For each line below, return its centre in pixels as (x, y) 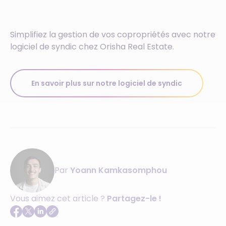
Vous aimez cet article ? (59, 199)
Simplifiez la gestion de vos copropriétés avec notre (113, 35)
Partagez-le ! (134, 199)
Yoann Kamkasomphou (119, 171)
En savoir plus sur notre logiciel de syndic (107, 83)
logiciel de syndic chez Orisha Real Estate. (92, 47)
